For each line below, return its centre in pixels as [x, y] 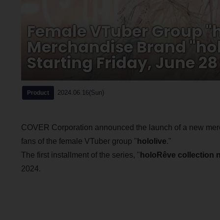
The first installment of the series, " [80, 155]
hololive [151, 141]
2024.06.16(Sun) [81, 92]
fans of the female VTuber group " [79, 141]
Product [38, 93]
